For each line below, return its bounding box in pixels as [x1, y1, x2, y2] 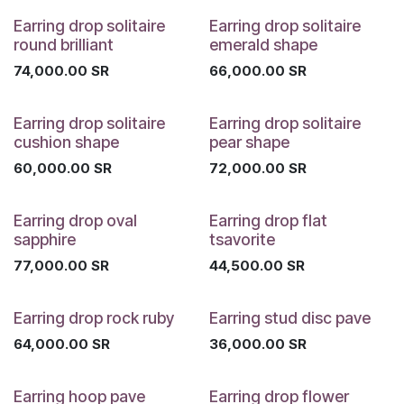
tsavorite [208, 229, 275, 249]
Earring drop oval [14, 210, 137, 230]
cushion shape [14, 132, 119, 151]
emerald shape [208, 34, 317, 54]
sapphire [14, 229, 76, 249]
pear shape [208, 132, 289, 151]
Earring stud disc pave [208, 308, 371, 327]
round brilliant [14, 34, 114, 54]
